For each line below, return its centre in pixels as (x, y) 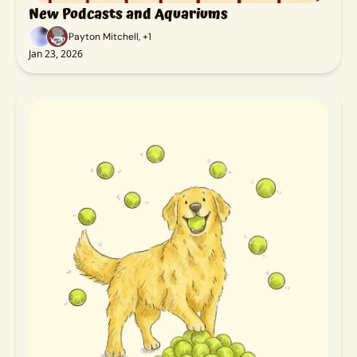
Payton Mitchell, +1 (110, 36)
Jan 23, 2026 (56, 53)
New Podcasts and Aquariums (128, 14)
